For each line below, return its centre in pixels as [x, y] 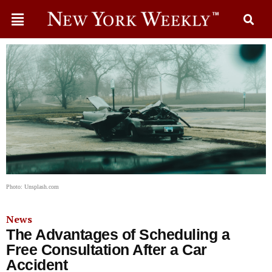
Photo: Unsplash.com [32, 187]
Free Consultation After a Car [107, 250]
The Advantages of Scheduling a [118, 234]
